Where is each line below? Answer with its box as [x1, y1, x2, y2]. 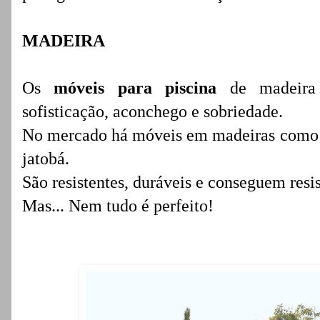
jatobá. [22, 149, 69, 168]
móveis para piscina [54, 79, 217, 97]
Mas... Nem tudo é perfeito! [22, 196, 214, 215]
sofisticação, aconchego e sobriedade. [22, 102, 283, 121]
